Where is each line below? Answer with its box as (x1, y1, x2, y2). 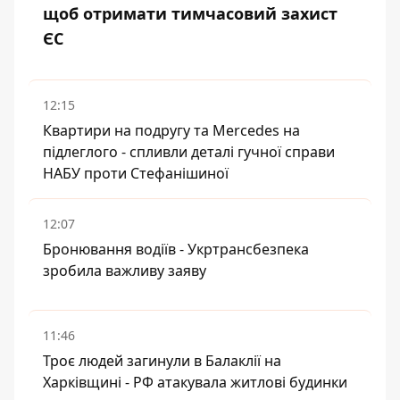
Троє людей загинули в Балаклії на (43, 351, 281, 371)
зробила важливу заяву (43, 261, 206, 280)
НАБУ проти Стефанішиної (43, 163, 229, 183)
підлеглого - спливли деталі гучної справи (43, 142, 335, 162)
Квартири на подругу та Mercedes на (43, 121, 300, 140)
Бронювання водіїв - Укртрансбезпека (43, 239, 309, 259)
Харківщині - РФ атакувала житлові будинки (43, 372, 347, 392)
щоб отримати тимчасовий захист (43, 3, 337, 24)
